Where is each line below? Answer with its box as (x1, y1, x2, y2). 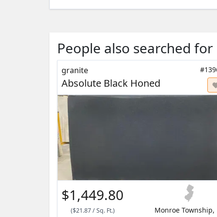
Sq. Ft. (96, 206, 113, 215)
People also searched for (57, 39, 213, 58)
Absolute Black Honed (62, 77, 160, 90)
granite (62, 65, 88, 76)
